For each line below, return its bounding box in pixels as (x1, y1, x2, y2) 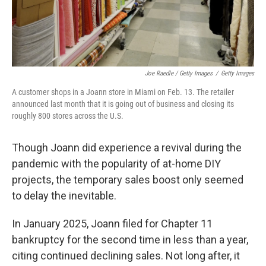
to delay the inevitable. (12, 189, 116, 202)
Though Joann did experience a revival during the (12, 141, 242, 154)
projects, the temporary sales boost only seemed (12, 173, 243, 186)
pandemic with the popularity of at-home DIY (12, 157, 221, 170)
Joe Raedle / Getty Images (145, 69, 213, 77)
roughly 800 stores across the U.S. (12, 111, 123, 121)
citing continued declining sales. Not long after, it (12, 249, 240, 262)
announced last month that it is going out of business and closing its (12, 99, 234, 109)
